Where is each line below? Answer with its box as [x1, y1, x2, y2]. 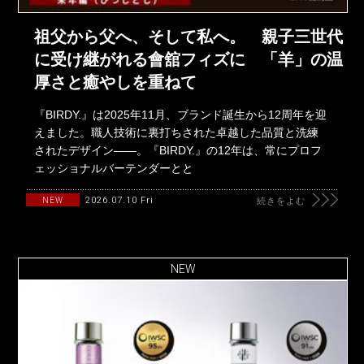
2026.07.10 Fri [85, 194, 154, 206]
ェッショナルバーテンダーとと [34, 161, 194, 175]
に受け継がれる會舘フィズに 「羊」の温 [34, 50, 344, 68]
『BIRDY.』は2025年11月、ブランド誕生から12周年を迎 [34, 107, 327, 121]
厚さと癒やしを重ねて [34, 72, 197, 91]
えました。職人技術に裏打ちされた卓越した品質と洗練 [34, 125, 319, 139]
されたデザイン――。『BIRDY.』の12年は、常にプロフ [34, 143, 323, 157]
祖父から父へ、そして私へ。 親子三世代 [34, 27, 344, 45]
